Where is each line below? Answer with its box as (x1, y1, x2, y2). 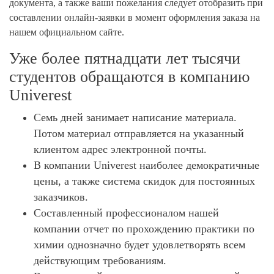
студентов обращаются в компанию (9, 67, 250, 86)
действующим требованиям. (34, 254, 166, 267)
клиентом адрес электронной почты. (34, 143, 207, 155)
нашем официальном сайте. (9, 26, 124, 37)
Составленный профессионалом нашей (34, 206, 219, 219)
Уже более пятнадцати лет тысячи (9, 49, 240, 67)
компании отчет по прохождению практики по (34, 222, 254, 235)
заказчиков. (34, 190, 88, 203)
